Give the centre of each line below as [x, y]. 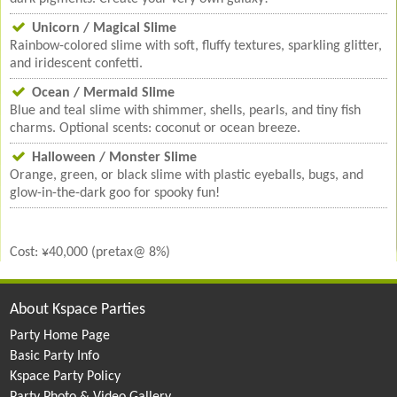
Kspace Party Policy [66, 377]
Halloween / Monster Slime [115, 158]
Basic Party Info [55, 357]
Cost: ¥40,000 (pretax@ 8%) [90, 253]
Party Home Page [60, 336]
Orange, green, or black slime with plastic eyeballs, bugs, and [187, 176]
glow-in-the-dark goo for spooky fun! [115, 194]
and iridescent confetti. [77, 64]
